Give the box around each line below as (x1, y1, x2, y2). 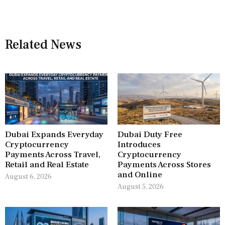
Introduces (118, 139, 161, 151)
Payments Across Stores (118, 159, 211, 171)
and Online (118, 169, 162, 181)
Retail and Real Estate (5, 159, 89, 171)
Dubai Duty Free (118, 129, 182, 141)
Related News (5, 36, 81, 54)
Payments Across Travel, (5, 149, 100, 161)
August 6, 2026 (5, 172, 52, 182)
